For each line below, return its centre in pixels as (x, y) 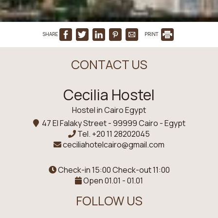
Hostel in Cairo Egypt (109, 110)
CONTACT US (109, 64)
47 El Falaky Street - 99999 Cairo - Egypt (112, 123)
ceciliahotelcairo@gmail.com (114, 145)
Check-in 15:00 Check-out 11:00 (113, 170)
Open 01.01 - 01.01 (112, 181)
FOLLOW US (109, 201)
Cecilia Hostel (109, 95)
